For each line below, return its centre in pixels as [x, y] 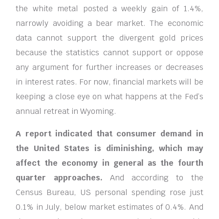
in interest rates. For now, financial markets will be [109, 82]
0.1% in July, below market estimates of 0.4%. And [109, 207]
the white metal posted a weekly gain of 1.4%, [109, 9]
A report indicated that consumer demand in [109, 134]
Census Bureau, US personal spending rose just [109, 193]
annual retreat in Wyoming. [66, 111]
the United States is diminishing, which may [109, 149]
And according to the [153, 178]
